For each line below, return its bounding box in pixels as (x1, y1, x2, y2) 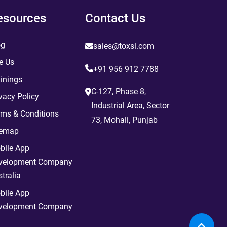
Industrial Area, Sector (91, 101, 169, 110)
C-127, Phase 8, (91, 87, 146, 96)
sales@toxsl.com (93, 41, 154, 51)
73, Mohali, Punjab (91, 115, 158, 125)
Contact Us (85, 11, 145, 25)
